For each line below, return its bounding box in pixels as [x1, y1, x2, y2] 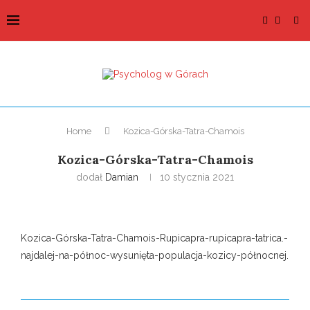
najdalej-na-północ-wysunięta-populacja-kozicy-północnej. [21, 250, 289, 261]
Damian [105, 172, 138, 183]
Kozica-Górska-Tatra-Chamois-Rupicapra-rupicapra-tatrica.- [21, 232, 288, 244]
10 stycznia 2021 [160, 172, 234, 183]
